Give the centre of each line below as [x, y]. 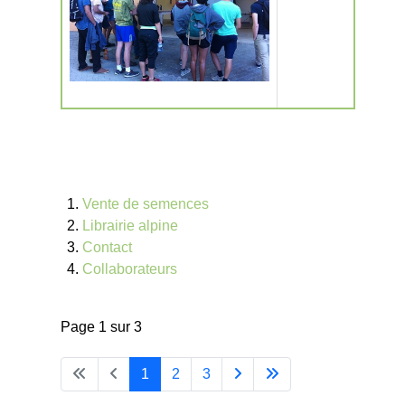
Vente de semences [145, 203]
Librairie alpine [130, 225]
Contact [107, 247]
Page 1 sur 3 [101, 326]
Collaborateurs [129, 268]
